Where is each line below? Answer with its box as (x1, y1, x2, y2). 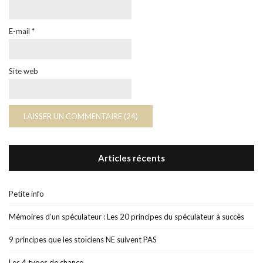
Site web (9, 66, 38, 76)
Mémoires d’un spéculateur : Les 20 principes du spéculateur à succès (9, 212, 244, 222)
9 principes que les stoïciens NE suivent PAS (9, 235, 157, 245)
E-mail (9, 26, 32, 36)
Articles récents (98, 153, 165, 164)
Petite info (9, 189, 44, 199)
